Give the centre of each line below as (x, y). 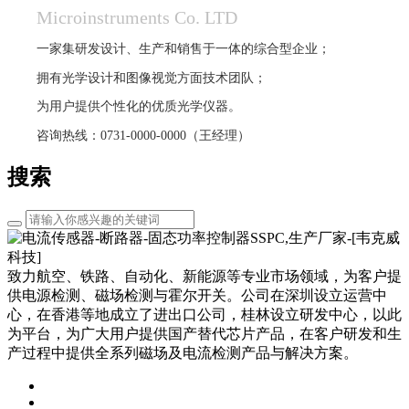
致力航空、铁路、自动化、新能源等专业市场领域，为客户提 (204, 276)
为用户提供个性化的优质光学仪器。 (139, 107)
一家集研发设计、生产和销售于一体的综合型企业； (184, 48)
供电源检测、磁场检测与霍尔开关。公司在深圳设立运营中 (197, 295)
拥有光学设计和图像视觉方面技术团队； (152, 78)
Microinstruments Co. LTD (137, 17)
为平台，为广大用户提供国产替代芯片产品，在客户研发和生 (204, 333)
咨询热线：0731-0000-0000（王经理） (143, 136)
